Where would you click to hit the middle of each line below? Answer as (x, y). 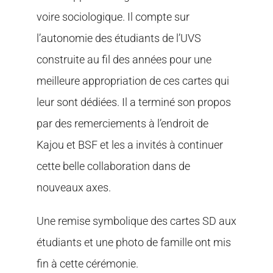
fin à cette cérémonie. (87, 263)
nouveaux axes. (73, 187)
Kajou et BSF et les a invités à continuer (129, 144)
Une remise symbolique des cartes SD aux (136, 221)
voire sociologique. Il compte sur (113, 16)
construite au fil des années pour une (124, 59)
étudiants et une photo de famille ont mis (133, 242)
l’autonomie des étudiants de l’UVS (119, 38)
